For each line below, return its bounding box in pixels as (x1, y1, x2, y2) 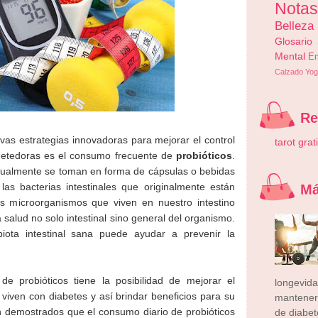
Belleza (275, 18, 314, 33)
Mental (275, 50, 305, 62)
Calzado (275, 67, 303, 76)
